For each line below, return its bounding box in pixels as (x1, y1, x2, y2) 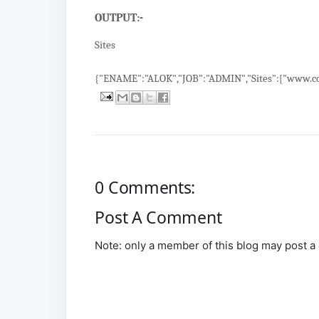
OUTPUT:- (95, 11, 144, 24)
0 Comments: (95, 175, 196, 199)
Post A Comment (95, 205, 222, 229)
